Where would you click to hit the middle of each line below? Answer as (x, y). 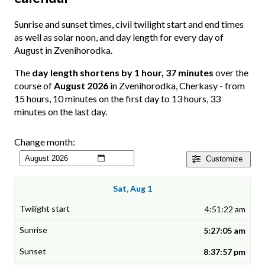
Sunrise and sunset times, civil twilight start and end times (129, 24)
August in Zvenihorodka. (63, 50)
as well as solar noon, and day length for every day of (119, 37)
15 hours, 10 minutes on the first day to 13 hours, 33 (117, 99)
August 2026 (81, 86)
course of (34, 86)
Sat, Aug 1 (132, 189)
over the (231, 73)
